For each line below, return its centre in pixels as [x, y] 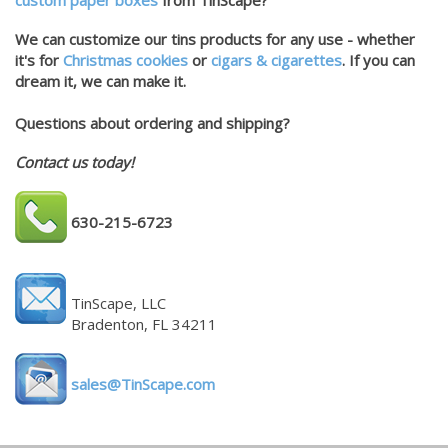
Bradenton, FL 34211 [142, 324]
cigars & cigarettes [274, 60]
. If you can [378, 60]
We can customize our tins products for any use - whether [215, 39]
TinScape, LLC [116, 303]
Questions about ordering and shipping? [152, 123]
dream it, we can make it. [100, 81]
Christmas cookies [125, 60]
